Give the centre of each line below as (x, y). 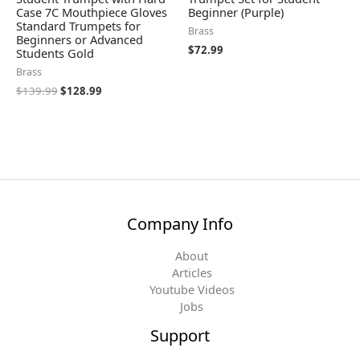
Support (180, 335)
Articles (192, 272)
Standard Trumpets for (78, 26)
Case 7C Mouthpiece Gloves (92, 12)
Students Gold (55, 53)
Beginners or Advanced (80, 40)
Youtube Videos (192, 289)
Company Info (180, 223)
